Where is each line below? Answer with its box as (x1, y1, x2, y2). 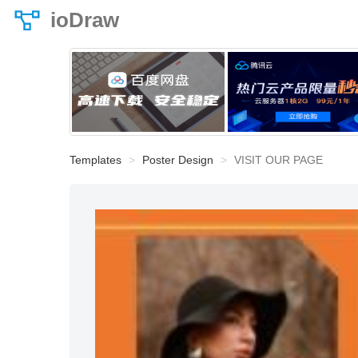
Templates (70, 153, 121, 166)
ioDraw (50, 8, 119, 32)
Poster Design (142, 153, 213, 166)
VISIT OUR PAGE (234, 153, 323, 166)
